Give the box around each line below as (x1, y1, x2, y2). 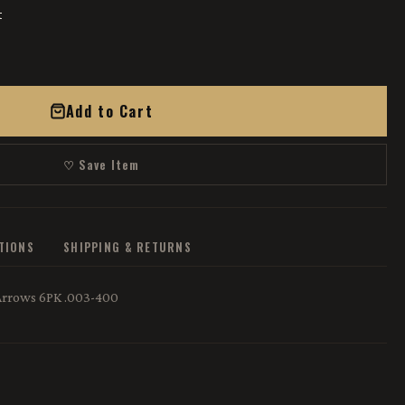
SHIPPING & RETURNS (63, 239, 193, 256)
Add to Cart (65, 100, 154, 122)
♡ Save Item (63, 155, 139, 174)
